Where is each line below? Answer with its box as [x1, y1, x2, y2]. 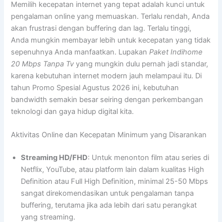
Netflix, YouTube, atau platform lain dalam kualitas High [21, 165, 205, 174]
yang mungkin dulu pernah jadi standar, [74, 59, 209, 68]
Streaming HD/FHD [21, 153, 88, 162]
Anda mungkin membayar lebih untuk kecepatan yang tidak [11, 35, 211, 45]
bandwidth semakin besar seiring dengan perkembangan [11, 95, 204, 104]
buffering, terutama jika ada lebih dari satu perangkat [21, 200, 197, 210]
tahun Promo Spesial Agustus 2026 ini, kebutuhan [11, 83, 179, 92]
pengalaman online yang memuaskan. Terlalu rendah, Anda [11, 11, 210, 21]
